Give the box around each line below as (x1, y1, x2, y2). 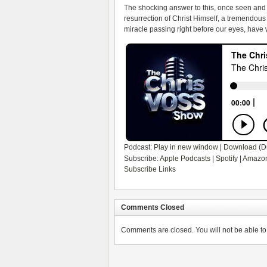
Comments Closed (121, 203, 184, 212)
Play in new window (154, 143, 218, 151)
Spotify (216, 154, 238, 163)
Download (223, 143, 257, 151)
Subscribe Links (124, 165, 176, 173)
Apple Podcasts (160, 154, 210, 163)
